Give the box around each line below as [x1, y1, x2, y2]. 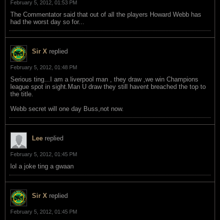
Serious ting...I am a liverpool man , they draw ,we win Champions [10, 75, 198, 83]
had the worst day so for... [10, 18, 84, 26]
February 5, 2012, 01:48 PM [10, 64, 77, 70]
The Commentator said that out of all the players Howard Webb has [10, 10, 201, 18]
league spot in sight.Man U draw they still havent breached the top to [10, 82, 206, 90]
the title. [10, 90, 33, 98]
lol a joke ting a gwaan [10, 162, 74, 170]
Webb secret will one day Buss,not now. [10, 105, 124, 112]
